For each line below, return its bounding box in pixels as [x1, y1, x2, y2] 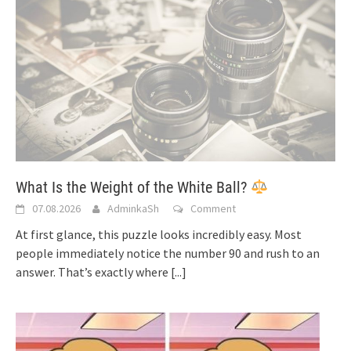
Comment [190, 201, 236, 215]
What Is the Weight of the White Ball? [16, 177, 251, 197]
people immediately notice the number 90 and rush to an [16, 244, 320, 261]
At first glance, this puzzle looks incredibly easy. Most [16, 226, 302, 242]
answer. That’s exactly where [16, 263, 171, 280]
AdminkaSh [107, 201, 159, 215]
